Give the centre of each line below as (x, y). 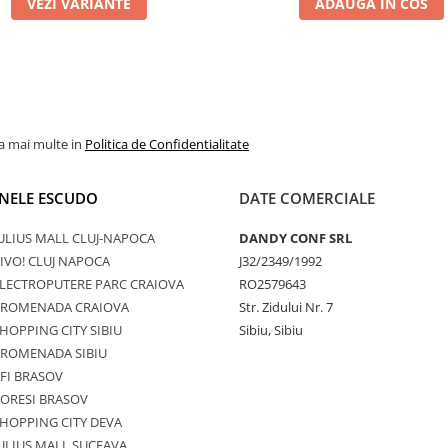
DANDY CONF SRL (295, 238)
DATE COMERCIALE (307, 198)
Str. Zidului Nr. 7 (286, 307)
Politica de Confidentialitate (167, 144)
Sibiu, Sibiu (271, 330)
